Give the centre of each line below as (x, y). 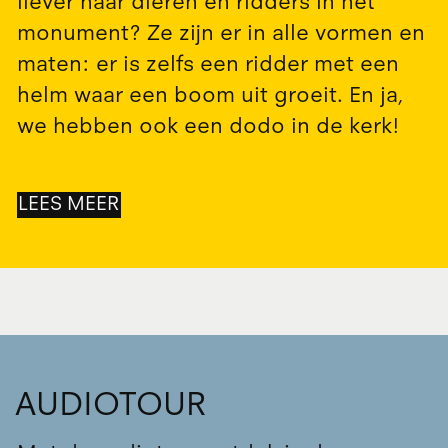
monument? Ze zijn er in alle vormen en (220, 32)
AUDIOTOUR (111, 403)
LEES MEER (69, 204)
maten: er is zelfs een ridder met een (207, 63)
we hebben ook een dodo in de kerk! (208, 125)
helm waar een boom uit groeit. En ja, (210, 94)
